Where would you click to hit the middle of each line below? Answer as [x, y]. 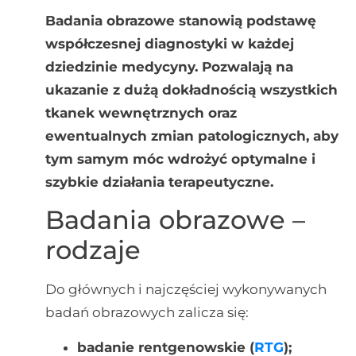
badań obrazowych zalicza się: [147, 313]
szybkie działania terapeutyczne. [159, 182]
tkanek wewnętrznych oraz [141, 112]
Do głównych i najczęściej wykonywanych [186, 290]
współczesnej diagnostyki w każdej [169, 43]
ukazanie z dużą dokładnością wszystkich [191, 89]
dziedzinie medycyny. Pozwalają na [169, 66]
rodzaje [93, 250]
